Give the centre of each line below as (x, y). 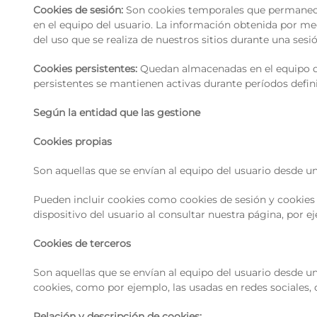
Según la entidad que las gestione (117, 113)
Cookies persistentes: (87, 69)
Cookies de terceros (82, 243)
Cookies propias (73, 142)
